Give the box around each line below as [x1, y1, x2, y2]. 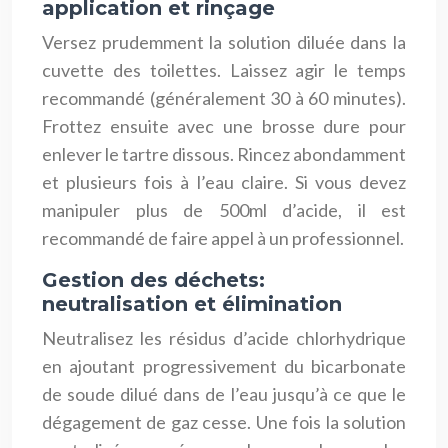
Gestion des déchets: [42, 267, 265, 292]
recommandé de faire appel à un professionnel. [42, 226, 404, 249]
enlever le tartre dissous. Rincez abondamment [42, 142, 406, 165]
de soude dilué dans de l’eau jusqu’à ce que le [42, 382, 406, 405]
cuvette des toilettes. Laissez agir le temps [42, 58, 406, 81]
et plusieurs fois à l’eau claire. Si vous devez [42, 170, 406, 193]
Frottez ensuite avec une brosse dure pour [42, 114, 406, 137]
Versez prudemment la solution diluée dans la [42, 30, 406, 53]
